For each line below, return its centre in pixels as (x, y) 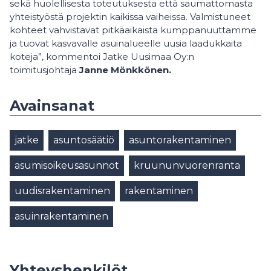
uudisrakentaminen (62, 191)
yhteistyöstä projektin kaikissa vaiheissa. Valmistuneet (130, 17)
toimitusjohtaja (43, 70)
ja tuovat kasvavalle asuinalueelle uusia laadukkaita (126, 43)
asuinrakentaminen (61, 216)
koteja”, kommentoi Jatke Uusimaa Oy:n (102, 57)
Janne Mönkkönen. (124, 70)
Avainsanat (52, 106)
